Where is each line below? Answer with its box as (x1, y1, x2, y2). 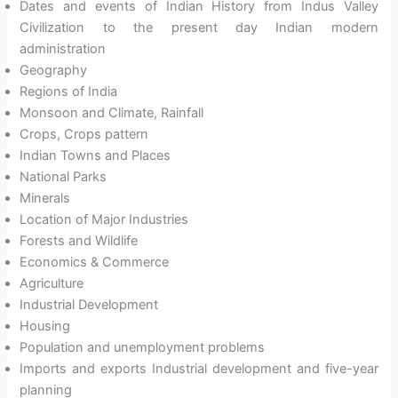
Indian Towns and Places (20, 147, 171, 164)
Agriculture (20, 275, 84, 292)
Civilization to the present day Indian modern (20, 20, 378, 36)
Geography (20, 62, 88, 79)
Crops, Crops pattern (20, 126, 149, 143)
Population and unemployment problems (20, 339, 266, 356)
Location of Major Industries (20, 211, 189, 228)
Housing (20, 318, 71, 335)
